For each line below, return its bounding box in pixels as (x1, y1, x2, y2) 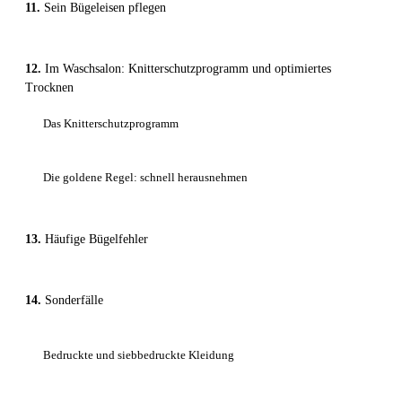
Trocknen (25, 81, 74, 95)
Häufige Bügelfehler (45, 232, 148, 247)
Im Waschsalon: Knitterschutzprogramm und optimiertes (45, 62, 331, 76)
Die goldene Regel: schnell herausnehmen (43, 170, 248, 185)
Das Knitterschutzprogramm (43, 117, 179, 131)
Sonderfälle (45, 293, 103, 308)
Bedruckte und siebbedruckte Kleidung (43, 348, 234, 363)
